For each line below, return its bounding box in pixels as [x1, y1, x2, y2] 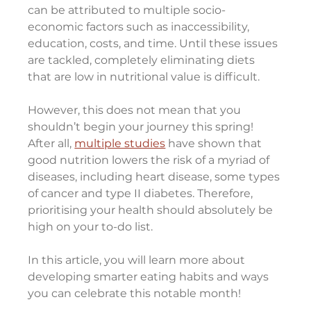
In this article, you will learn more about [28, 253, 249, 267]
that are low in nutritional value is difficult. [28, 70, 260, 84]
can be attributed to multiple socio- [28, 3, 226, 17]
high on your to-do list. [28, 220, 153, 234]
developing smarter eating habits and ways [28, 270, 272, 284]
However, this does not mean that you [28, 103, 244, 117]
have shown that [165, 137, 265, 151]
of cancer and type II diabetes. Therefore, [28, 187, 256, 201]
